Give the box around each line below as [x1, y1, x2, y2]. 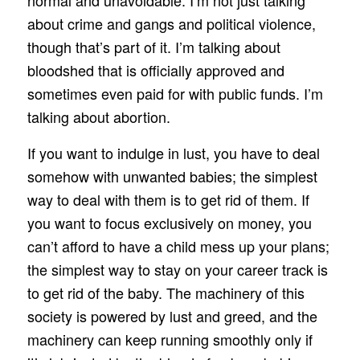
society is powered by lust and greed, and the [27, 305, 317, 326]
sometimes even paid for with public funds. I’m [27, 83, 323, 104]
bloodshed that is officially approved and [27, 59, 284, 81]
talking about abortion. [27, 106, 170, 128]
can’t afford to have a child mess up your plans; [27, 235, 329, 256]
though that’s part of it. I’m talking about [27, 36, 280, 58]
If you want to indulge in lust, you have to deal [27, 141, 320, 163]
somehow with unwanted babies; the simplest [27, 165, 317, 186]
